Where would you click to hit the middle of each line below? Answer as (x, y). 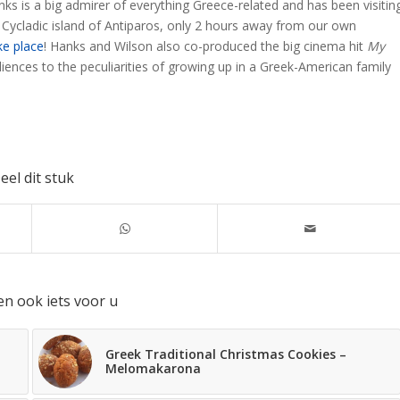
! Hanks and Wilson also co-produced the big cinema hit (205, 46)
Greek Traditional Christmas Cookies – (225, 354)
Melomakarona (153, 369)
